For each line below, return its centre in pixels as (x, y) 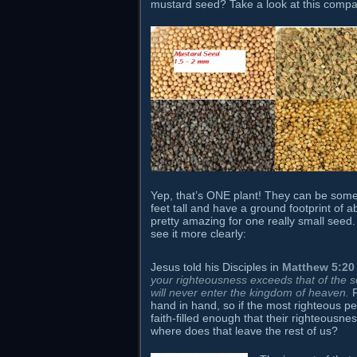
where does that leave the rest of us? (244, 330)
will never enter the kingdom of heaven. (250, 292)
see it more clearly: (198, 234)
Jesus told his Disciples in (216, 267)
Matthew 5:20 (318, 267)
